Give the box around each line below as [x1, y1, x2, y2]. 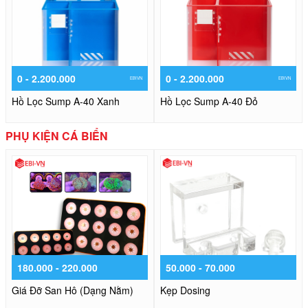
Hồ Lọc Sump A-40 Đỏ [160, 94, 258, 109]
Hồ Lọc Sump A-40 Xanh [12, 94, 120, 109]
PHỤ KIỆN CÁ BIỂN [5, 128, 108, 144]
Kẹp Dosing [160, 283, 210, 298]
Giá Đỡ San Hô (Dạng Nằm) [12, 283, 133, 298]
